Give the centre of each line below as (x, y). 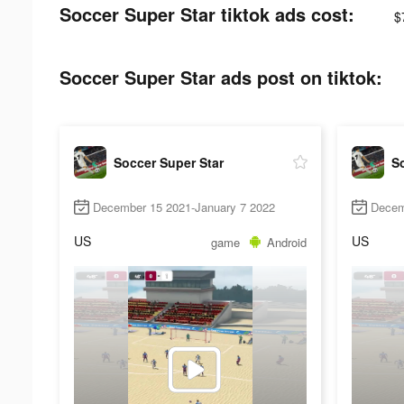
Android (286, 242)
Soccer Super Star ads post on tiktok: (221, 77)
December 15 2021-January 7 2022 (184, 207)
